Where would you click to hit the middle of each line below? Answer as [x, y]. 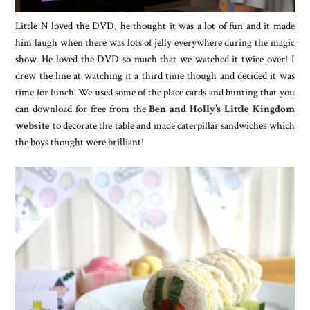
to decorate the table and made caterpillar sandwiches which [172, 125]
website [33, 125]
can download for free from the [82, 108]
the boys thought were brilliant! [80, 142]
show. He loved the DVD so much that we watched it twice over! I [155, 58]
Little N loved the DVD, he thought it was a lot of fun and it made [155, 25]
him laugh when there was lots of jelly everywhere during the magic [155, 42]
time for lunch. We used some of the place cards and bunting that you [155, 92]
